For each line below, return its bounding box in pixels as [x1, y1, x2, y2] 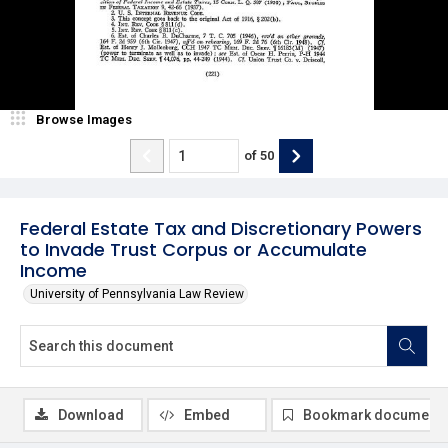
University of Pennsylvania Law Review [30, 286, 244, 301]
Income [20, 257, 87, 283]
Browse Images [36, 111, 132, 127]
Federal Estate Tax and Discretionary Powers [20, 215, 422, 241]
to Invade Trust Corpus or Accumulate [20, 236, 367, 262]
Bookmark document [303, 406, 441, 423]
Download [58, 406, 124, 423]
